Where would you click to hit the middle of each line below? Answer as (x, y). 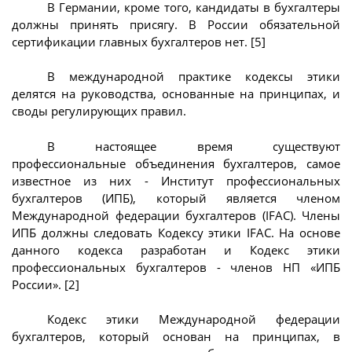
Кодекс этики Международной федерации (194, 319)
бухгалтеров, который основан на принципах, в (176, 337)
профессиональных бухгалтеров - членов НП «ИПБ (176, 267)
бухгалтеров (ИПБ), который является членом (176, 198)
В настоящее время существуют (194, 146)
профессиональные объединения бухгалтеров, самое (176, 163)
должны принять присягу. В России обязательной (176, 24)
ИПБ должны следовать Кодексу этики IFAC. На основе (176, 232)
